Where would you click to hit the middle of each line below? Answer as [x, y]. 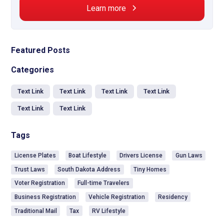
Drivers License [141, 156]
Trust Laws [29, 169]
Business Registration [45, 197]
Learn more [106, 8]
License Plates [35, 156]
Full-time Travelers [104, 183]
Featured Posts [41, 50]
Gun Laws [189, 156]
